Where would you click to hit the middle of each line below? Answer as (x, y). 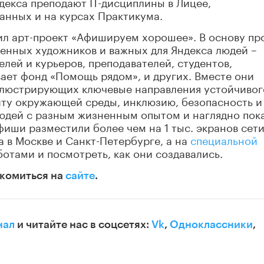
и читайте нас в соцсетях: (83, 225)
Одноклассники (211, 225)
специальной (224, 139)
